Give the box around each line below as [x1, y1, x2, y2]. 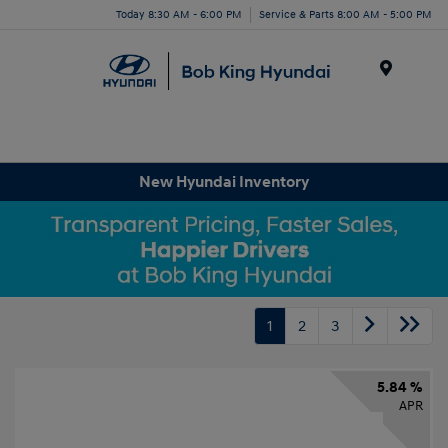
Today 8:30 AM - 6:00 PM [116, 7, 242, 21]
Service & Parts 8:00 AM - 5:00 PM [259, 7, 432, 21]
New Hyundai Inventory [139, 171, 309, 192]
